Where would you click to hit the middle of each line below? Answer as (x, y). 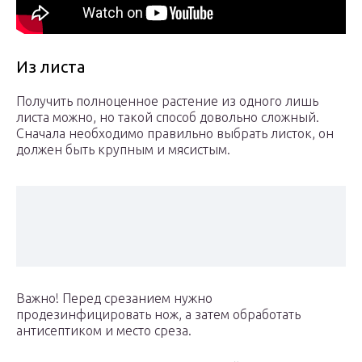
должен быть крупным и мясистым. (123, 150)
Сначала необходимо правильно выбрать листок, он (175, 134)
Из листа (51, 67)
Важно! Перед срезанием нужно (114, 299)
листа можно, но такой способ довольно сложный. (168, 118)
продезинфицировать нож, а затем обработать (158, 315)
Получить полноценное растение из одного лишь (167, 101)
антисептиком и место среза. (104, 331)
